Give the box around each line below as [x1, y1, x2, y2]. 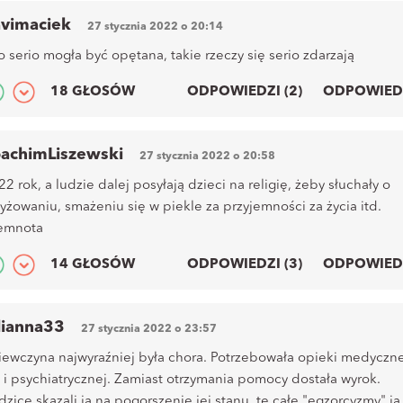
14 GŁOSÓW [50, 257, 135, 272]
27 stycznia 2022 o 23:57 [81, 323, 217, 335]
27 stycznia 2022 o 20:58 [139, 150, 275, 162]
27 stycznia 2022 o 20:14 [87, 21, 223, 32]
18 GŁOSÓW [50, 85, 135, 99]
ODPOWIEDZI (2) [187, 85, 302, 99]
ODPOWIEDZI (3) [187, 257, 302, 272]
